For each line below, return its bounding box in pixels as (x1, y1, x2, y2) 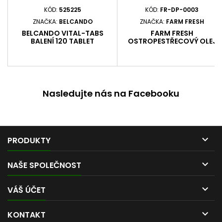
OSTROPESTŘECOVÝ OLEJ (127, 36, 217, 47)
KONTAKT (7, 209, 46, 221)
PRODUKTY (7, 135, 51, 147)
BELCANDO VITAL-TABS (21, 28, 104, 39)
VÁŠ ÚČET (7, 184, 46, 196)
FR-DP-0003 (160, 5, 199, 14)
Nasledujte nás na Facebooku (43, 87, 179, 100)
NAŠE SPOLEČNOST (7, 160, 81, 171)
